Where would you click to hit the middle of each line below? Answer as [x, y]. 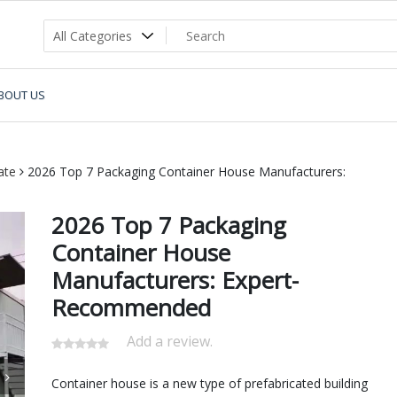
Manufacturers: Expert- [175, 280]
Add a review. [169, 341]
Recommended [131, 307]
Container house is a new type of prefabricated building [209, 383]
